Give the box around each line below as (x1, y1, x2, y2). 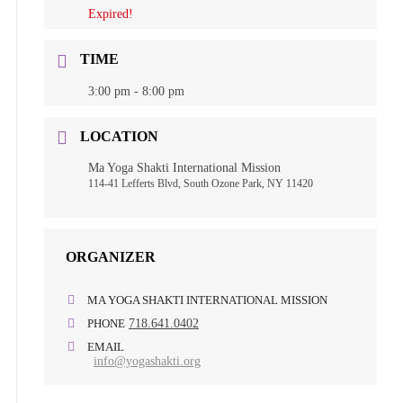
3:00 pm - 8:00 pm (88, 84, 184, 98)
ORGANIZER (66, 248, 156, 264)
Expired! (88, 7, 133, 22)
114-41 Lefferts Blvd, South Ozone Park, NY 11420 (88, 176, 313, 190)
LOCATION (80, 128, 158, 144)
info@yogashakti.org (94, 354, 201, 368)
